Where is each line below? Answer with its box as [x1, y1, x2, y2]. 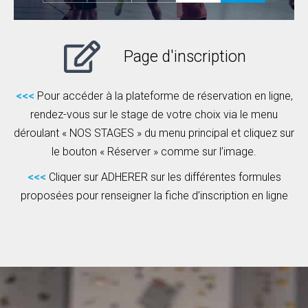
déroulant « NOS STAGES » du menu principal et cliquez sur [14, 126, 294, 140]
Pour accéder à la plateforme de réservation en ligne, [36, 89, 293, 103]
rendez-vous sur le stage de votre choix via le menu [30, 108, 278, 122]
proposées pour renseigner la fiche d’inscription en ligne [20, 189, 288, 203]
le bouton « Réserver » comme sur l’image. [52, 145, 256, 159]
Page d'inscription [124, 47, 247, 67]
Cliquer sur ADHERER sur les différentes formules [48, 170, 281, 184]
